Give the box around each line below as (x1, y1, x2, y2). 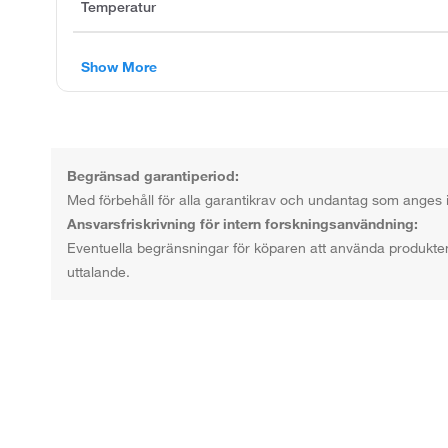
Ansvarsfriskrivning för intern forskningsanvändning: (67, 214, 419, 233)
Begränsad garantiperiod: (67, 166, 240, 185)
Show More (81, 57, 157, 76)
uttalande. (67, 262, 131, 281)
